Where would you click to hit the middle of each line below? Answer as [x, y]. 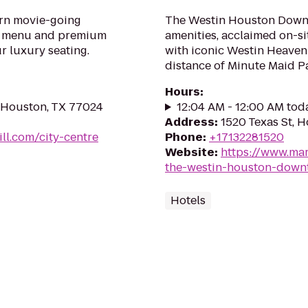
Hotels [188, 200]
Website [190, 152]
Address [190, 122]
